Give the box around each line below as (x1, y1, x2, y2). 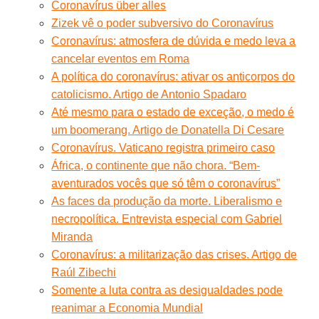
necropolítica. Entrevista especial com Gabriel (51, 212, 283, 225)
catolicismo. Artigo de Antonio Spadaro (51, 88, 247, 100)
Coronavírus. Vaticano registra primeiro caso (51, 141, 276, 154)
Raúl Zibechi (51, 266, 117, 278)
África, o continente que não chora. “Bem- (51, 159, 261, 172)
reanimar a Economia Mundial (51, 301, 204, 314)
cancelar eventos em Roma (51, 52, 190, 65)
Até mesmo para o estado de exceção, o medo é (51, 105, 295, 118)
